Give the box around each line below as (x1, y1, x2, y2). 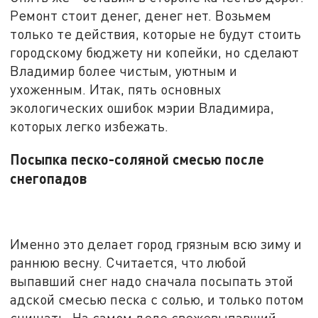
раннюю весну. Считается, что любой (10, 254, 247, 271)
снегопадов (10, 169, 88, 187)
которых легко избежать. (10, 118, 169, 135)
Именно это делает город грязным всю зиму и (10, 236, 302, 253)
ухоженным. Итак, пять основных (10, 81, 221, 98)
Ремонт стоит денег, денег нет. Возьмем (10, 7, 272, 24)
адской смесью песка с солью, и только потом (10, 291, 305, 308)
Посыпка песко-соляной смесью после (10, 150, 265, 168)
